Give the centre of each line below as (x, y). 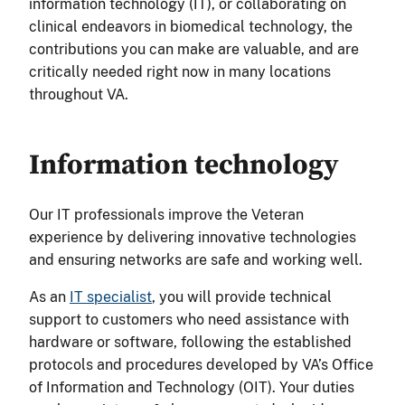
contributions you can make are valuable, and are (194, 49)
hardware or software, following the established (190, 342)
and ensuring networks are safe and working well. (198, 259)
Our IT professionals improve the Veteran (166, 214)
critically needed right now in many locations (180, 71)
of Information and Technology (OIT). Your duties (192, 387)
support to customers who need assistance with (189, 319)
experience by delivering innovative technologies (193, 237)
